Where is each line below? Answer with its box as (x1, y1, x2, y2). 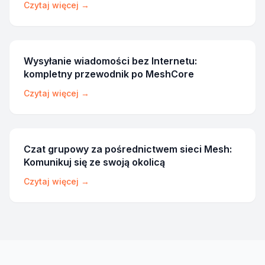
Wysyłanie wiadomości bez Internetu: (24, 55, 197, 67)
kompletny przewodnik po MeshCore (24, 68, 194, 80)
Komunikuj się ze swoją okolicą (24, 156, 165, 168)
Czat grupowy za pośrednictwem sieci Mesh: (24, 143, 232, 155)
